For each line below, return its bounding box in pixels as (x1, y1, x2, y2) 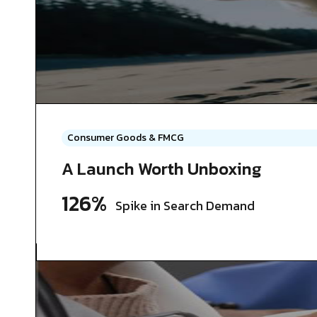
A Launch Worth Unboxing (62, 156, 262, 182)
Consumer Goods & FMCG (67, 130, 184, 146)
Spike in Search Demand (115, 196, 255, 216)
